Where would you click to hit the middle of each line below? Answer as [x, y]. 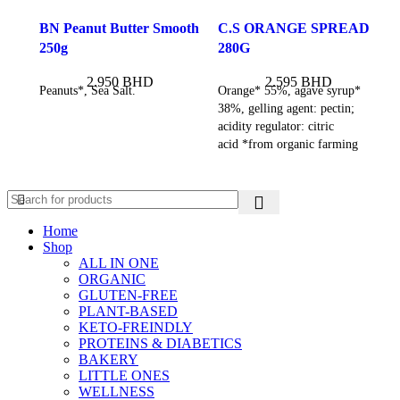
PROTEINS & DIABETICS [160, 344]
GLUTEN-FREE [128, 296]
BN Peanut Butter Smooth [119, 29]
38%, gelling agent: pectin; [286, 108]
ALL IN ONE [119, 263]
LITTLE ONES [124, 376]
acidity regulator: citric [276, 126]
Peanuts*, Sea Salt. [87, 91]
